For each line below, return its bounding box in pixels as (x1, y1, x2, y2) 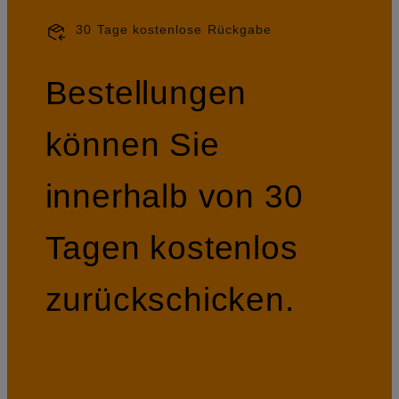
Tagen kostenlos (45, 229, 298, 267)
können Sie (45, 126, 220, 164)
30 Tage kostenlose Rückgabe (76, 21, 273, 37)
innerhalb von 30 (45, 177, 304, 216)
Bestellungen (45, 74, 248, 112)
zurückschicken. (45, 281, 295, 319)
